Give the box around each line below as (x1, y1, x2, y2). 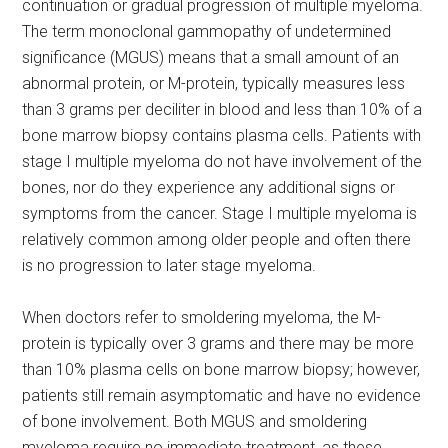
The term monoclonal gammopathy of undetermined (22, 22, 392, 41)
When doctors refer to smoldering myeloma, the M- (22, 308, 382, 327)
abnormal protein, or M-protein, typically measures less (22, 74, 406, 93)
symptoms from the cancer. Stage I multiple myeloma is (22, 204, 418, 223)
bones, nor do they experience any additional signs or (22, 178, 396, 197)
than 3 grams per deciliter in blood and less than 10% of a (22, 100, 423, 119)
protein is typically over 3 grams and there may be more (22, 334, 415, 353)
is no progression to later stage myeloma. (22, 256, 317, 275)
